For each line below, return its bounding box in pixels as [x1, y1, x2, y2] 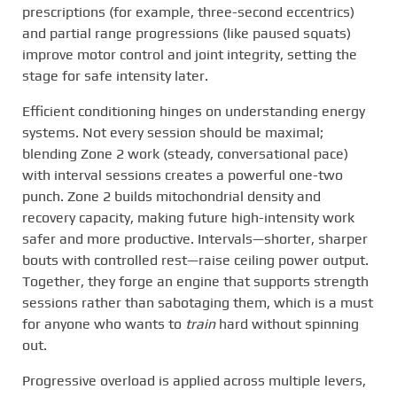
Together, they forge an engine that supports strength [22, 273, 369, 290]
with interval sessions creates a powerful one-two [22, 167, 343, 183]
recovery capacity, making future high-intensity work [22, 209, 354, 226]
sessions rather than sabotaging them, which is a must [22, 294, 373, 311]
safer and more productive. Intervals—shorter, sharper [22, 230, 368, 247]
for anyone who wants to [22, 315, 185, 332]
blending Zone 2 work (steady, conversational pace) [22, 145, 348, 162]
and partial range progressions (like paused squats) [22, 25, 351, 42]
